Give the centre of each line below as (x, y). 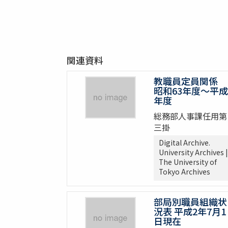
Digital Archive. (184, 143)
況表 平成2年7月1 (190, 211)
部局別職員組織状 (190, 202)
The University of (188, 162)
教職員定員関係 (190, 81)
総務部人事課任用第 (190, 116)
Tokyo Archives (184, 172)
